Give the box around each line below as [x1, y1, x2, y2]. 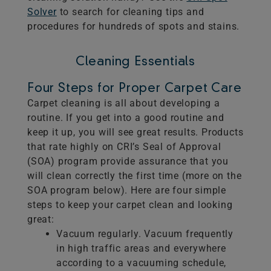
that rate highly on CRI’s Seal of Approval [27, 141, 221, 153]
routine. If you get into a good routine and [27, 112, 224, 124]
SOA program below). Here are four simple [27, 184, 226, 197]
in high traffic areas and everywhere [56, 243, 226, 255]
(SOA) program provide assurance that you [27, 155, 229, 168]
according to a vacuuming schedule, [56, 257, 227, 269]
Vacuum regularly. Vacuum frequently [56, 228, 233, 240]
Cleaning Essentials [75, 56, 196, 69]
